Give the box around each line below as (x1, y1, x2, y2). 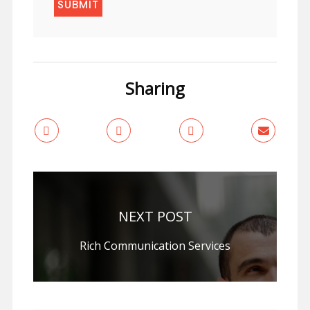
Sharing (125, 77, 185, 100)
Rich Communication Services (80, 238, 230, 254)
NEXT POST (118, 207, 192, 226)
